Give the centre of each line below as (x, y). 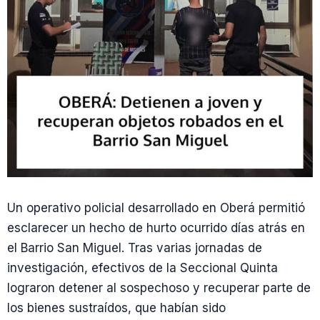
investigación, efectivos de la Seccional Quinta (142, 268)
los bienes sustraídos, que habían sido (116, 308)
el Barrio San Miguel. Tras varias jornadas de (135, 248)
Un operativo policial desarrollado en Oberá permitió (156, 208)
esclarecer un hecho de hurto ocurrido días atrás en (156, 228)
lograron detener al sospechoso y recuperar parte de (159, 288)
